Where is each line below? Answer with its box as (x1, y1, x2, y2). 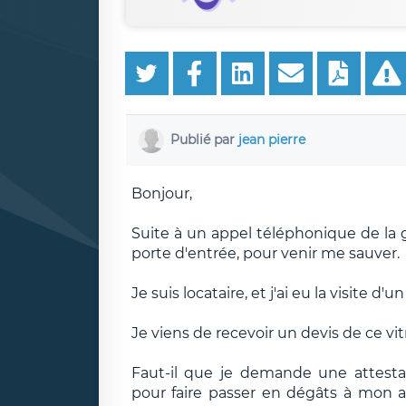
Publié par (170, 130, 238, 148)
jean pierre (238, 130, 305, 148)
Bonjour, (130, 184, 192, 202)
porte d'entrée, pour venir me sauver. (130, 244, 400, 262)
